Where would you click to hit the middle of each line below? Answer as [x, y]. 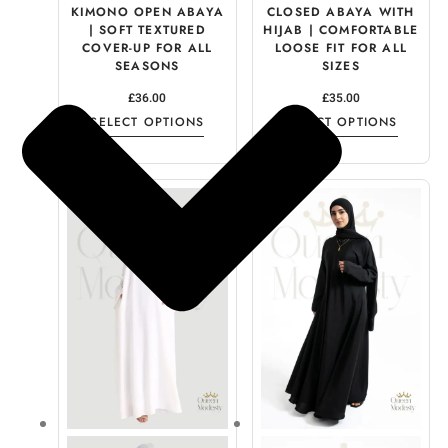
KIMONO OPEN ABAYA [147, 11]
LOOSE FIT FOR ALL [340, 47]
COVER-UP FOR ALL [147, 47]
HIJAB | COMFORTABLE [341, 29]
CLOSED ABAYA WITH [341, 11]
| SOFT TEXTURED [147, 29]
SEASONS [147, 65]
